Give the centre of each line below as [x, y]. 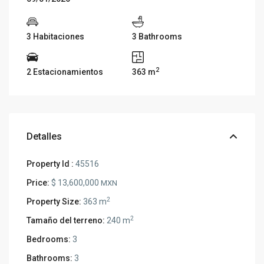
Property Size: [54, 201]
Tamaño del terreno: [66, 220]
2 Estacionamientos [65, 72]
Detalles [44, 136]
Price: [38, 182]
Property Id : [50, 164]
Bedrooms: [49, 239]
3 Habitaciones [56, 36]
